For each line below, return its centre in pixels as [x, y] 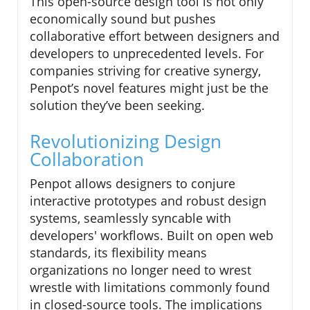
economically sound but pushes [123, 18]
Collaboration [87, 159]
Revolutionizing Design [126, 141]
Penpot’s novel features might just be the [149, 88]
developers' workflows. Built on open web [152, 235]
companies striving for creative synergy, [145, 70]
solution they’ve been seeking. [117, 105]
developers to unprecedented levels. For [147, 53]
